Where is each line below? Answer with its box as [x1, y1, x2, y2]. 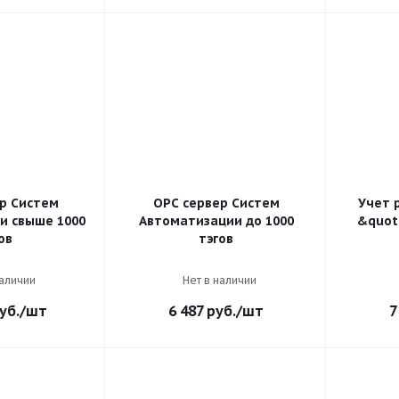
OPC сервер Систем [152, 195, 280, 211]
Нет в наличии [183, 273, 256, 287]
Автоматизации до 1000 [138, 213, 294, 229]
